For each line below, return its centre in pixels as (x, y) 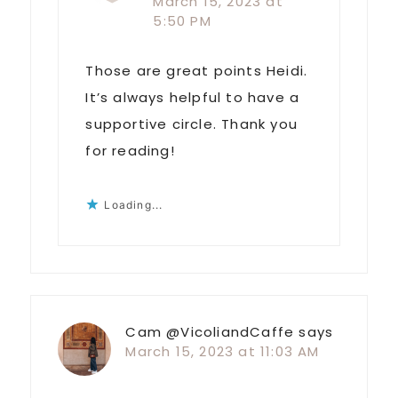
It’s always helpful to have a (193, 98)
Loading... (134, 205)
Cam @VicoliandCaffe (210, 332)
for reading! (130, 151)
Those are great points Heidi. (197, 71)
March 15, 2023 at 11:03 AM (223, 352)
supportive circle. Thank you (191, 124)
